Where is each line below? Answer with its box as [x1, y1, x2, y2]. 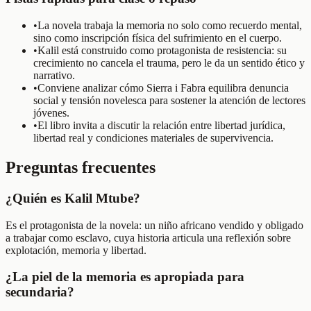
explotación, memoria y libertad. [6, 244, 146, 256]
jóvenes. [33, 107, 69, 119]
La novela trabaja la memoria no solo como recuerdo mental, [37, 19, 302, 31]
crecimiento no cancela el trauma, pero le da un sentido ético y [33, 57, 305, 69]
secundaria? [6, 285, 74, 300]
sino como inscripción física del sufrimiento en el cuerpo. [33, 32, 282, 44]
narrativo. [33, 69, 75, 81]
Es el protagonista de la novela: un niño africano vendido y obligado [6, 219, 303, 231]
